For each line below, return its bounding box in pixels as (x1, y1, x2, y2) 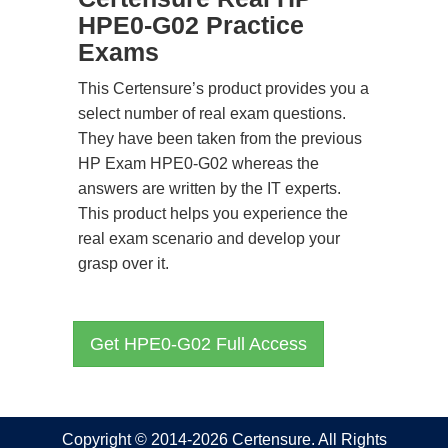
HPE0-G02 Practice (78, 11, 304, 39)
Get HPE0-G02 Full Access (90, 334, 307, 354)
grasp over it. (78, 255, 169, 272)
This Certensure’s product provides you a (78, 80, 369, 97)
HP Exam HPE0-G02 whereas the (78, 155, 319, 172)
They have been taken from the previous (78, 130, 362, 147)
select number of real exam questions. (78, 105, 346, 122)
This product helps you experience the (78, 205, 348, 222)
